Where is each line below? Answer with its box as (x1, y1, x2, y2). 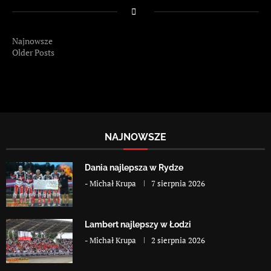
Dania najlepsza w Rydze (85, 163, 183, 173)
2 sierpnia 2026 (151, 234, 205, 246)
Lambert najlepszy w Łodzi (85, 219, 191, 229)
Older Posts (12, 47, 54, 59)
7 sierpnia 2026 (151, 178, 205, 189)
